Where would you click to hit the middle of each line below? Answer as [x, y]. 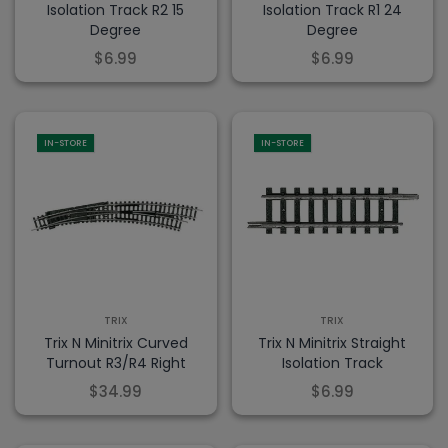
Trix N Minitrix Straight [332, 342]
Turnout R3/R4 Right [115, 362]
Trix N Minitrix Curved [115, 342]
